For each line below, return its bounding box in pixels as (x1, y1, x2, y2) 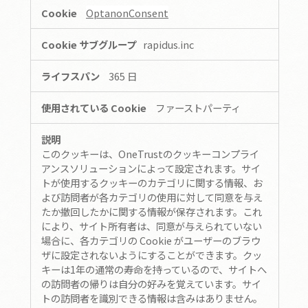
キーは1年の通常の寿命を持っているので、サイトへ (41, 261, 267, 276)
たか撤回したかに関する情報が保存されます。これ (41, 203, 262, 219)
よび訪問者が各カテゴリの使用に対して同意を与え (41, 189, 263, 204)
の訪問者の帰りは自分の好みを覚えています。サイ (41, 276, 261, 291)
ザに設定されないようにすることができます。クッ (41, 247, 262, 262)
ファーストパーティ (155, 100, 241, 115)
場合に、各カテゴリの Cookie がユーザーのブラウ (41, 232, 261, 247)
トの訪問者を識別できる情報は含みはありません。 (41, 290, 263, 305)
